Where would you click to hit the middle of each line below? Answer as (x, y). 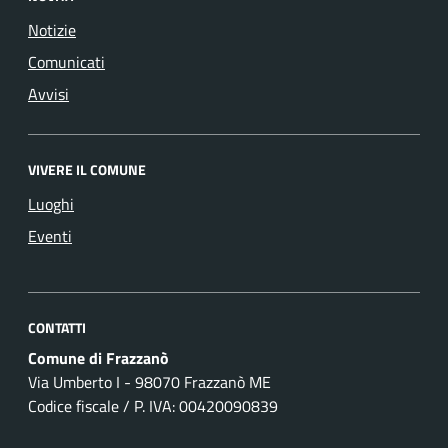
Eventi (50, 236)
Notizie (52, 30)
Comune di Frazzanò (98, 358)
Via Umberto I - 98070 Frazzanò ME (149, 382)
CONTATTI (57, 328)
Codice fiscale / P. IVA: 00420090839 (153, 406)
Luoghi (51, 204)
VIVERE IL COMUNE (87, 170)
